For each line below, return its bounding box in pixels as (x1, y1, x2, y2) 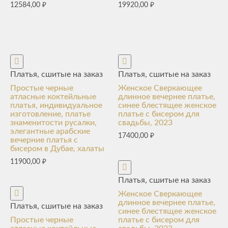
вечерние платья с (10, 135, 78, 144)
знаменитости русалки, (10, 118, 97, 127)
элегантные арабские (10, 127, 90, 135)
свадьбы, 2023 (118, 118, 173, 127)
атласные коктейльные (10, 92, 96, 101)
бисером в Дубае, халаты (10, 144, 104, 153)
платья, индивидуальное (10, 101, 102, 109)
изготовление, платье (10, 109, 91, 118)
